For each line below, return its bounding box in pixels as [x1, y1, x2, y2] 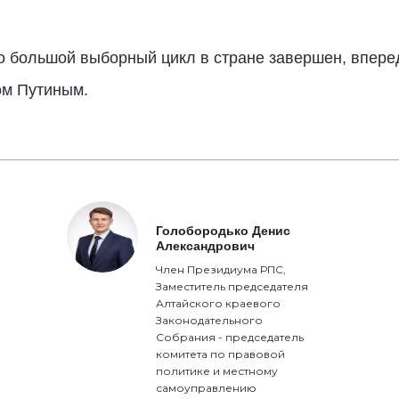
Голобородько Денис [156, 224, 291, 238]
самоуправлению [156, 381, 257, 395]
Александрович [156, 239, 256, 253]
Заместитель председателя [156, 280, 309, 293]
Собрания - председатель [156, 330, 305, 344]
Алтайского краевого [156, 297, 281, 310]
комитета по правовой [156, 347, 286, 361]
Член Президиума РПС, [156, 263, 287, 276]
